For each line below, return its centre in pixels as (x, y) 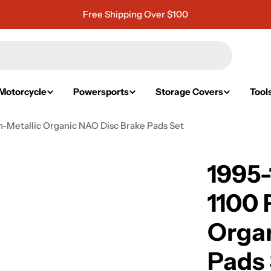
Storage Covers (189, 92)
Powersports (101, 92)
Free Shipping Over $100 (135, 14)
